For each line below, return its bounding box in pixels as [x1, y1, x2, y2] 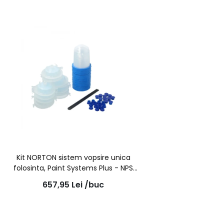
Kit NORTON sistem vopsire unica [16, 152, 130, 163]
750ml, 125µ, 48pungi [37, 173, 110, 184]
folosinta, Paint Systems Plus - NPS [13, 163, 133, 173]
